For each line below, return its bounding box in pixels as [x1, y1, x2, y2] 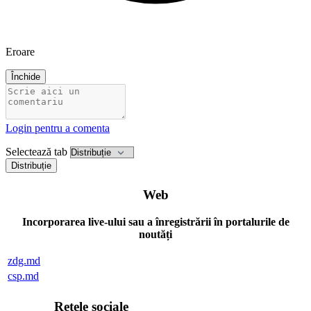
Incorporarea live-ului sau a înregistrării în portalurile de [22, 216, 289, 228]
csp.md [8, 269, 39, 282]
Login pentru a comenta [6, 121, 110, 134]
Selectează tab [6, 145, 67, 158]
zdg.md [8, 254, 40, 267]
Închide [11, 71, 40, 82]
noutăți [139, 228, 172, 240]
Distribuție [11, 160, 51, 171]
